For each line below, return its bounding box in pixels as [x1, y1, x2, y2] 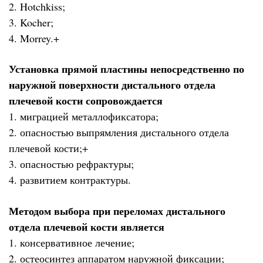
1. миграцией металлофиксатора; [9, 109, 159, 124]
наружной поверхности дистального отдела [9, 77, 215, 93]
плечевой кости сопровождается [9, 93, 163, 109]
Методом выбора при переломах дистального [9, 203, 225, 218]
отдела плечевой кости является [9, 218, 164, 234]
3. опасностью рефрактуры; [9, 157, 134, 171]
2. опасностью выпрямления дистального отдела [9, 125, 229, 140]
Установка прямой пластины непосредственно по [9, 61, 244, 77]
